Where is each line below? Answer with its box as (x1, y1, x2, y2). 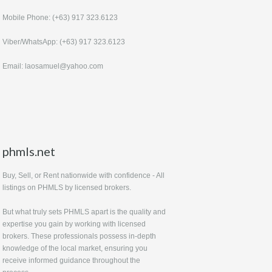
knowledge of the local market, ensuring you (2, 243, 148, 253)
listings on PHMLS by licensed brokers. (2, 183, 131, 192)
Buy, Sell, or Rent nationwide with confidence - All (2, 171, 165, 180)
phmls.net (2, 143, 55, 158)
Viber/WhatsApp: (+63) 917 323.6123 (2, 37, 125, 46)
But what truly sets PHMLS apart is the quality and (2, 207, 166, 216)
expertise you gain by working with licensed (2, 219, 146, 228)
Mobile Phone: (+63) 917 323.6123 (2, 13, 118, 22)
